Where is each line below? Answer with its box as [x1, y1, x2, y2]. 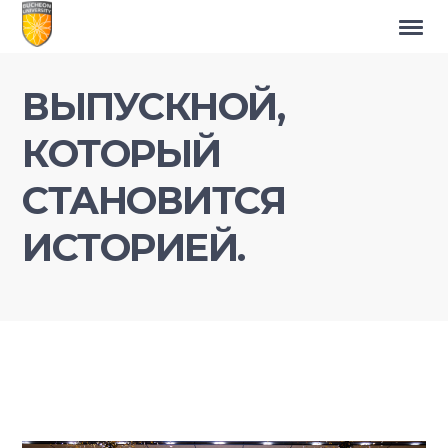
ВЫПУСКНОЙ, [22, 83, 285, 130]
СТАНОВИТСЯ [22, 177, 286, 224]
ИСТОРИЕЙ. [22, 224, 245, 271]
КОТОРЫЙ [22, 130, 221, 177]
